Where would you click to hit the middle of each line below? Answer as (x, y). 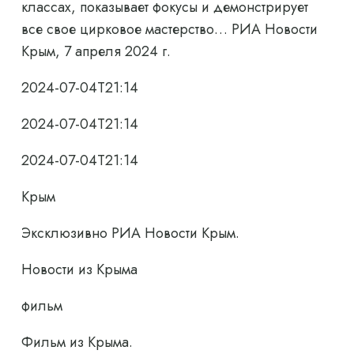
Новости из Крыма (79, 270)
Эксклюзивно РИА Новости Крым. (130, 233)
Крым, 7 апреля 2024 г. (96, 52)
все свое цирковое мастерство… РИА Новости (169, 30)
